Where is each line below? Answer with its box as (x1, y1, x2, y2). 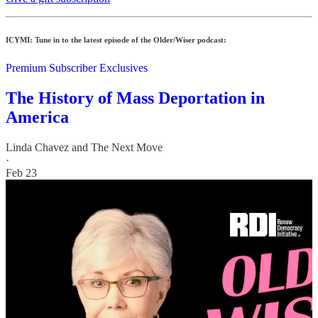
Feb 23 (6, 166, 37, 179)
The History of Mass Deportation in (6, 88, 265, 107)
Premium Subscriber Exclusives (6, 61, 148, 74)
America (6, 107, 69, 126)
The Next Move (91, 141, 163, 153)
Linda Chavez (6, 141, 69, 153)
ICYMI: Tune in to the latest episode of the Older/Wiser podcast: (6, 35, 226, 44)
